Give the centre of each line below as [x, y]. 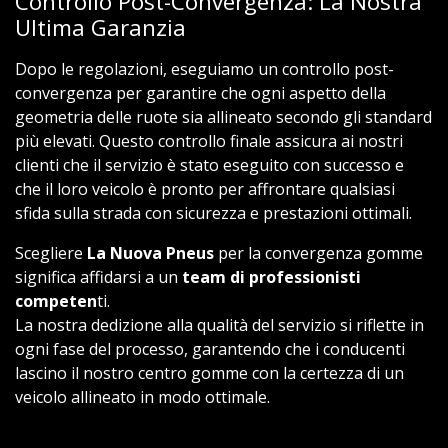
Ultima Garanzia [100, 28]
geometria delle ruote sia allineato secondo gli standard [223, 117]
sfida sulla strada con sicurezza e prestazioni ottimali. [213, 213]
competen [56, 301]
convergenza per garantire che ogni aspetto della [200, 93]
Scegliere [51, 253]
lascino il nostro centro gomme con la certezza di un [209, 373]
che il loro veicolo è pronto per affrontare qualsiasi [205, 189]
